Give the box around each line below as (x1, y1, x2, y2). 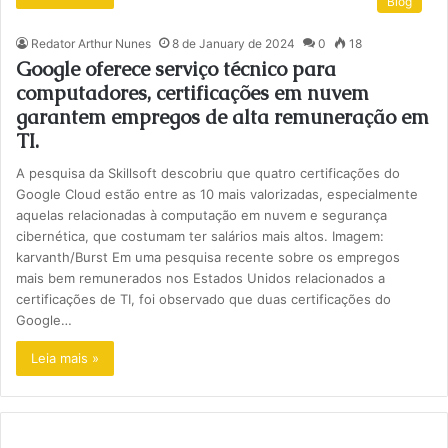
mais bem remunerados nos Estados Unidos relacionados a (16, 270, 386, 286)
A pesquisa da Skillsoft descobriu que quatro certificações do (16, 165, 401, 181)
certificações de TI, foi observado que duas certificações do (16, 291, 392, 307)
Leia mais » (31, 350, 100, 366)
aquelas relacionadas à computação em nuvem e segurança (16, 207, 388, 223)
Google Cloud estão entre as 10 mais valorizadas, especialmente (16, 186, 419, 202)
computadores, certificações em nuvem (16, 80, 370, 106)
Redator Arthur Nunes (31, 36, 152, 51)
